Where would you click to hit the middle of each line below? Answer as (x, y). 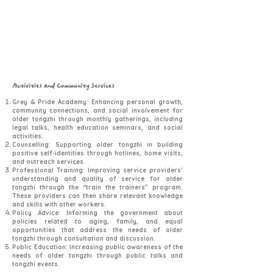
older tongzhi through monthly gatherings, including (97, 119)
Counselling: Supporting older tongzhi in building (97, 145)
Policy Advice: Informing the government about (97, 213)
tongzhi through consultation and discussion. (85, 239)
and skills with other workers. (60, 204)
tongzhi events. (37, 264)
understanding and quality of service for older (97, 179)
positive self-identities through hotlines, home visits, (97, 153)
